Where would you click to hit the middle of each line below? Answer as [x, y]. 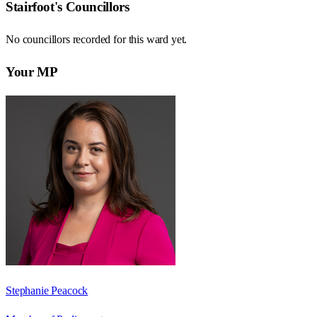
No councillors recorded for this [76, 40]
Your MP [32, 71]
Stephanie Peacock [47, 290]
